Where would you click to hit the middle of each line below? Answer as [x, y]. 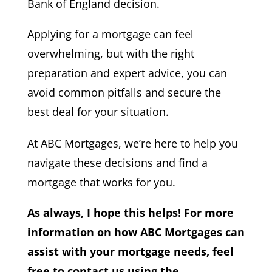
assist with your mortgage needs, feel [130, 251]
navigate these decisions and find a [117, 162]
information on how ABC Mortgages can [136, 232]
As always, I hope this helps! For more [130, 212]
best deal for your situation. [98, 111]
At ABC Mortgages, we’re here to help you [132, 143]
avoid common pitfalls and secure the [124, 92]
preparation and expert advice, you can [127, 73]
